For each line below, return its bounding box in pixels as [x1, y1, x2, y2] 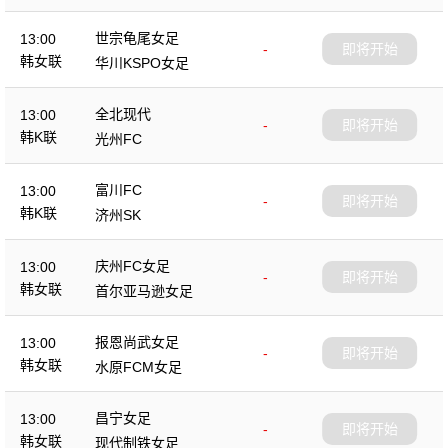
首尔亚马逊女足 [95, 282, 193, 299]
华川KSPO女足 [95, 54, 189, 71]
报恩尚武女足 [95, 333, 179, 350]
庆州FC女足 [95, 257, 170, 274]
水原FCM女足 [95, 358, 182, 375]
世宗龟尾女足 [95, 29, 179, 46]
